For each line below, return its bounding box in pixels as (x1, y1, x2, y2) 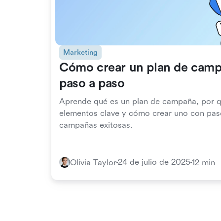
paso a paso (59, 76, 125, 90)
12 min (192, 157, 215, 167)
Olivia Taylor (70, 157, 116, 167)
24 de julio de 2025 (118, 157, 190, 167)
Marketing (63, 48, 98, 57)
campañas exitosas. (59, 120, 133, 130)
